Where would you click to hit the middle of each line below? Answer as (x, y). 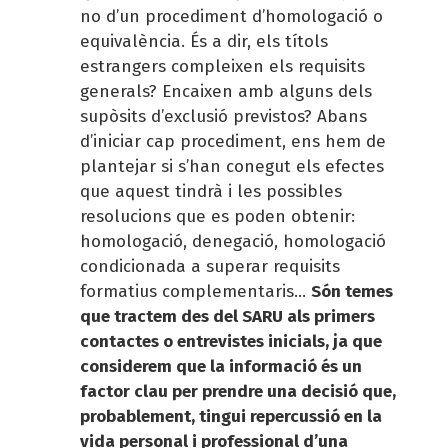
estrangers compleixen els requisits (222, 66)
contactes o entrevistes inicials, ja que (231, 341)
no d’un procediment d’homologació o (231, 16)
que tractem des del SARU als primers (227, 316)
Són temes (352, 291)
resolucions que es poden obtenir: (217, 216)
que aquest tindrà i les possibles (211, 191)
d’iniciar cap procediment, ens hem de (233, 141)
